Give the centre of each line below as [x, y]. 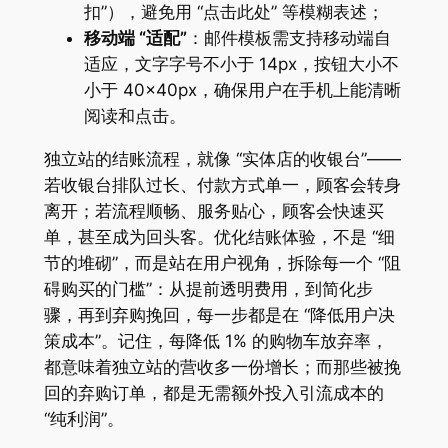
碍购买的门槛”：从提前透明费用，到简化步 [208, 288]
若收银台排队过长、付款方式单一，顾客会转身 [222, 184]
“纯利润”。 [83, 418]
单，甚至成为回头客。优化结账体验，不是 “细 [219, 236]
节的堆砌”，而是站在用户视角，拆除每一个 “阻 [222, 262]
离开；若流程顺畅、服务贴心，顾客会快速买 [213, 210]
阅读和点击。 [134, 115]
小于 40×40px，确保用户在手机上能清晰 [242, 89]
